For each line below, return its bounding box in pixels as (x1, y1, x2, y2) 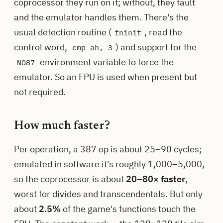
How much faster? (14, 120, 110, 132)
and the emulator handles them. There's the (14, 11, 189, 23)
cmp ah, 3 (72, 43, 112, 53)
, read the (144, 26, 182, 38)
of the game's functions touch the (61, 203, 196, 215)
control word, (14, 41, 69, 53)
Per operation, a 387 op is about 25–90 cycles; (14, 143, 202, 155)
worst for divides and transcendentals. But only (14, 188, 203, 200)
